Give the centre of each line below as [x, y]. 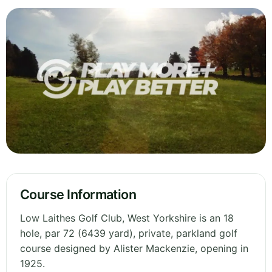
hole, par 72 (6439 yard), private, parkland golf [129, 233]
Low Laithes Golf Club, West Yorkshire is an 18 [127, 218]
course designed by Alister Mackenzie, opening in [134, 249]
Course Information [78, 195]
